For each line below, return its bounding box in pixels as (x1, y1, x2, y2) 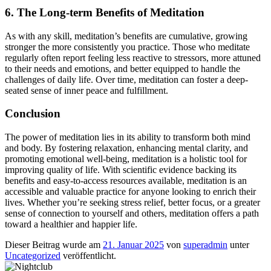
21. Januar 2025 (103, 240, 164, 250)
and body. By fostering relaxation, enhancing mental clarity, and (5, 143, 248, 154)
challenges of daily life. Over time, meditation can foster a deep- (5, 74, 248, 85)
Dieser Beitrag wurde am (5, 240, 103, 250)
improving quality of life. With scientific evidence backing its (5, 165, 237, 175)
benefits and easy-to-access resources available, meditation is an (5, 175, 247, 186)
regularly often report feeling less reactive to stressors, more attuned (5, 52, 261, 63)
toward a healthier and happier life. (5, 219, 137, 230)
